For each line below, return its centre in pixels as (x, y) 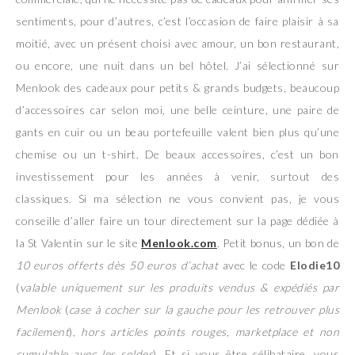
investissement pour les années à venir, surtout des (177, 176)
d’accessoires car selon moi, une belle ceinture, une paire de (177, 109)
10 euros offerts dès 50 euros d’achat (117, 265)
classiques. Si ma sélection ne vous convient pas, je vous (177, 198)
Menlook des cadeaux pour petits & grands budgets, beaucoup (177, 87)
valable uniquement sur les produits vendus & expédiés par (179, 287)
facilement (42, 331)
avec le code (254, 265)
